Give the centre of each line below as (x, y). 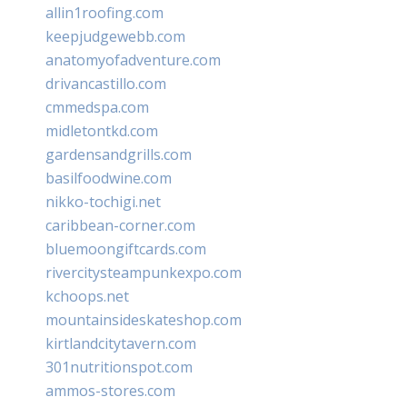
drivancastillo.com (106, 83)
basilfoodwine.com (109, 178)
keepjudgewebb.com (115, 36)
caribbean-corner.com (120, 225)
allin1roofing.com (104, 12)
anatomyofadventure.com (133, 60)
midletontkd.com (102, 130)
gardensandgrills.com (119, 154)
